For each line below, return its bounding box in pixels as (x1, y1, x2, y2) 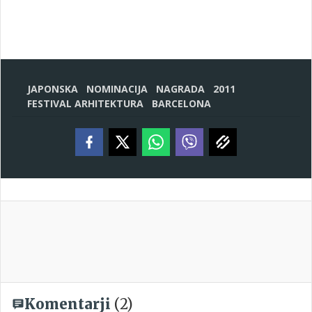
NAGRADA (156, 82, 205, 95)
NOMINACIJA (86, 82, 148, 95)
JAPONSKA (27, 82, 78, 95)
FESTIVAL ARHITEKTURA (27, 97, 143, 110)
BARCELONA (152, 97, 211, 110)
